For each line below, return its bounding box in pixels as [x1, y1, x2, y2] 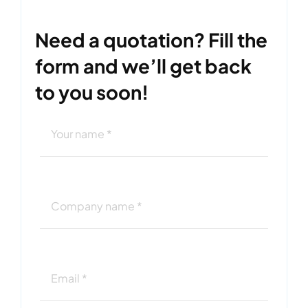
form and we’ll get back [35, 53, 252, 78]
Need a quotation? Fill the [35, 27, 267, 52]
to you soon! [35, 79, 148, 104]
